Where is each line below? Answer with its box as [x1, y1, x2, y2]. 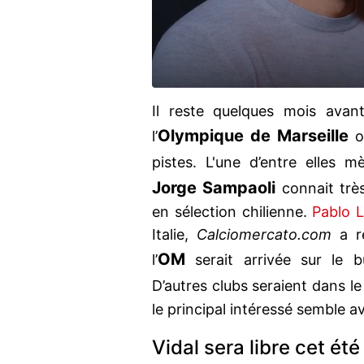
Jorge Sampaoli [152, 178, 276, 198]
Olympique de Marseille [158, 126, 349, 146]
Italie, [152, 226, 197, 244]
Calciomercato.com [197, 226, 332, 244]
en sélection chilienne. [152, 203, 313, 221]
